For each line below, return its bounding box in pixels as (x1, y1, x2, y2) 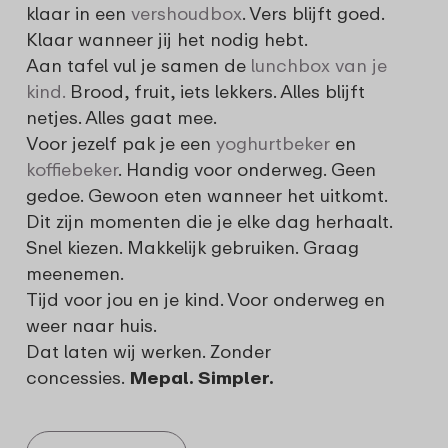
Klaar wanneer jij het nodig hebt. (26, 27, 313, 50)
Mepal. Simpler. (130, 365, 274, 388)
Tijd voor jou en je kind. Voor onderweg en (26, 287, 385, 310)
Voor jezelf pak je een (26, 131, 216, 154)
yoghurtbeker (216, 131, 330, 154)
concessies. (26, 365, 130, 388)
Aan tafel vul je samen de (26, 53, 251, 76)
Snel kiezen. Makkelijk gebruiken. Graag (26, 235, 359, 258)
